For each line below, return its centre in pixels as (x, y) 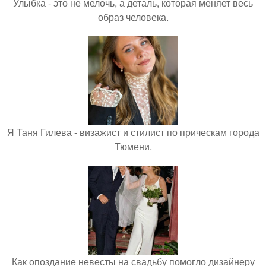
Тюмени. (133, 147)
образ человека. (133, 17)
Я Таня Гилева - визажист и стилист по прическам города (133, 132)
